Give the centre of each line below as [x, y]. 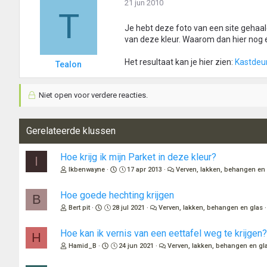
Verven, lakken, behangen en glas [211, 208]
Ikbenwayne [87, 170]
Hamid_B [83, 246]
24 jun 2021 [136, 246]
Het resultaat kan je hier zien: [180, 62]
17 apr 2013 [145, 170]
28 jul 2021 [129, 208]
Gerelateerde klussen [71, 131]
